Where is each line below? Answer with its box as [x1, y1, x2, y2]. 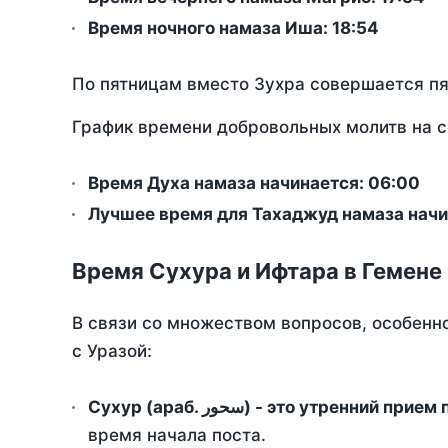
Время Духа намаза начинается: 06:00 [88, 173, 420, 194]
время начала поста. [88, 425, 266, 446]
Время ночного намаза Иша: [88, 18, 332, 39]
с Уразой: [72, 341, 152, 362]
